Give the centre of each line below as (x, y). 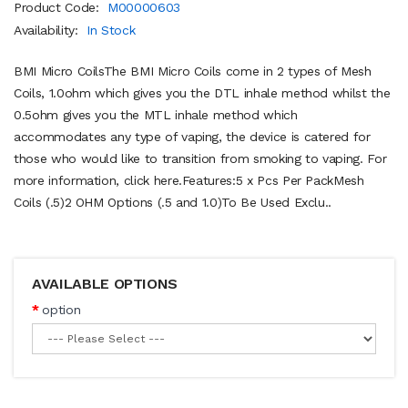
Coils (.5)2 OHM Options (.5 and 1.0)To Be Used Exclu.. (173, 202)
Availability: (48, 30)
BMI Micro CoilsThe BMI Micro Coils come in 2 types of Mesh (193, 71)
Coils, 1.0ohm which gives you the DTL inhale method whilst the (202, 92)
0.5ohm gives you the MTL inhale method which (156, 114)
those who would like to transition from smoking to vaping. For (200, 158)
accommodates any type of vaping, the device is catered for (192, 136)
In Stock (111, 30)
